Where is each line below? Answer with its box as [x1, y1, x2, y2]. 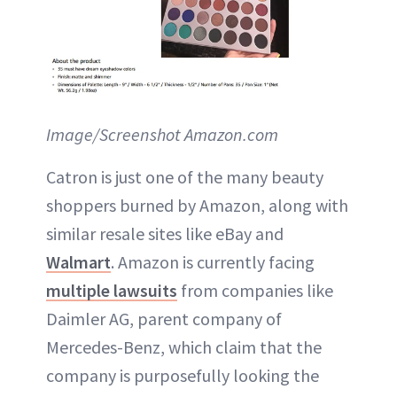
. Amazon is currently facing [111, 250, 315, 273]
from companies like [177, 278, 333, 301]
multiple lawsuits [46, 278, 177, 301]
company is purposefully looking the [46, 363, 319, 386]
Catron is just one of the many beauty [46, 165, 323, 188]
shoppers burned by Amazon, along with [46, 193, 348, 216]
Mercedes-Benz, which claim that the [46, 335, 322, 358]
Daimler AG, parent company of [46, 307, 282, 330]
